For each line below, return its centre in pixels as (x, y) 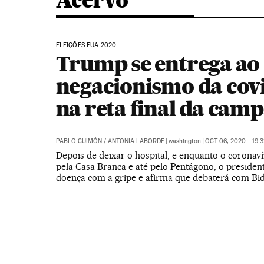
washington (184, 141)
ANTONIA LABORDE (136, 141)
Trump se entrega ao (158, 64)
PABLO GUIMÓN (79, 141)
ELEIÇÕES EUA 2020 (86, 45)
